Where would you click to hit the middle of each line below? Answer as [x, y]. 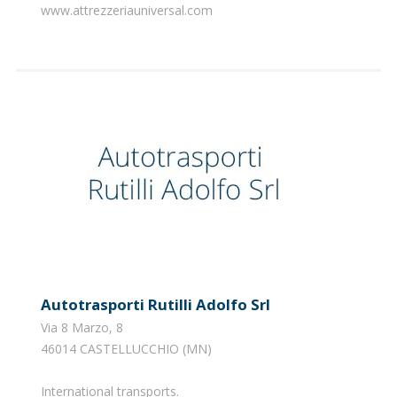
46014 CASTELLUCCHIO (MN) [126, 348]
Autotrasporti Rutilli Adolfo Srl [160, 304]
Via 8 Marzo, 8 [82, 327]
